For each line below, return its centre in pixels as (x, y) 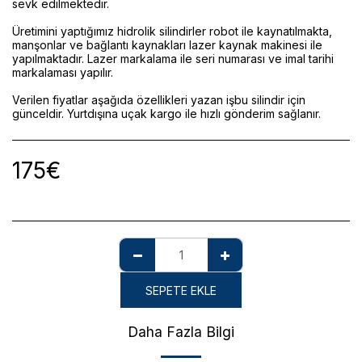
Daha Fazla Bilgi (181, 332)
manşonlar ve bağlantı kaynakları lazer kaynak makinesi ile (167, 45)
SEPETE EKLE (181, 290)
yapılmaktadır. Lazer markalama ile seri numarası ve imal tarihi (173, 59)
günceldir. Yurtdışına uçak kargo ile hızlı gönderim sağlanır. (166, 114)
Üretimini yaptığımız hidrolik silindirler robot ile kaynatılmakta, (172, 31)
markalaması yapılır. (63, 72)
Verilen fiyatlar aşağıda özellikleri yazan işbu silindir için (159, 100)
